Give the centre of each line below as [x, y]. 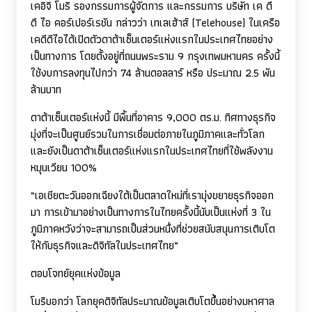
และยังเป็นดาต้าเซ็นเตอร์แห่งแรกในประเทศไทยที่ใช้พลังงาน [152, 151]
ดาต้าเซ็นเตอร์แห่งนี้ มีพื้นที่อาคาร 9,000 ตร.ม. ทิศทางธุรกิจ [153, 118]
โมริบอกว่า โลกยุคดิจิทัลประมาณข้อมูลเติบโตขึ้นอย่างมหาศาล [153, 302]
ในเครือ [264, 23]
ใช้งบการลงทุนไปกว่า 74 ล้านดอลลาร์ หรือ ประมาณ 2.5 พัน [153, 73]
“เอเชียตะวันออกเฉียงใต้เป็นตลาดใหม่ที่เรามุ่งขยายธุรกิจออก [152, 196]
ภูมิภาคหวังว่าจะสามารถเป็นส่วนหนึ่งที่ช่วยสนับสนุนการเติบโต [153, 229]
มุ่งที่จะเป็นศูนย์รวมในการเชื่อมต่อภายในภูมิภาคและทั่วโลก [148, 134]
